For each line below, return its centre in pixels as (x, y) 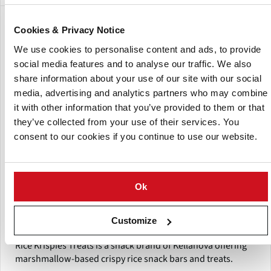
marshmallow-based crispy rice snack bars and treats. (124, 259)
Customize (134, 220)
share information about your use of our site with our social (138, 78)
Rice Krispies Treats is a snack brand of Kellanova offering (131, 246)
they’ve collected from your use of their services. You (126, 122)
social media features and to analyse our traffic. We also (133, 64)
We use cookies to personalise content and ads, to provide (138, 49)
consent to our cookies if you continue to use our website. (135, 136)
